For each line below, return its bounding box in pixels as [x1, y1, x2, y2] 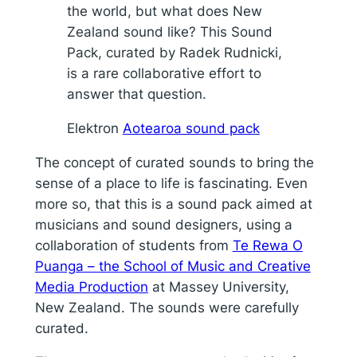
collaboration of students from [34, 237, 233, 253]
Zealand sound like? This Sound [66, 23, 273, 40]
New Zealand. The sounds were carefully [34, 299, 299, 316]
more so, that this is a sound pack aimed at [34, 195, 312, 212]
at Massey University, [147, 278, 289, 295]
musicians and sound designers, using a [34, 216, 292, 233]
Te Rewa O [232, 237, 303, 253]
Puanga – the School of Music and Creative [34, 257, 311, 274]
